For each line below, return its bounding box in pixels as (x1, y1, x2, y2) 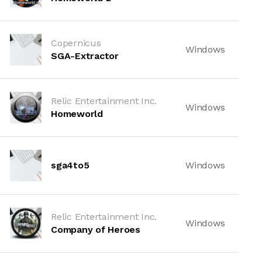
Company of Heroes (51, 224, 140, 235)
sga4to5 (51, 160, 89, 171)
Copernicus (51, 37, 101, 49)
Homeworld (51, 108, 103, 119)
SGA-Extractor (51, 50, 119, 61)
